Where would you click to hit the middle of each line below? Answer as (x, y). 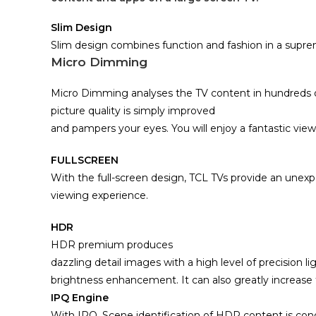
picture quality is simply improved (133, 111)
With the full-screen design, (120, 178)
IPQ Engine (80, 298)
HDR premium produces (112, 245)
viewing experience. (99, 195)
